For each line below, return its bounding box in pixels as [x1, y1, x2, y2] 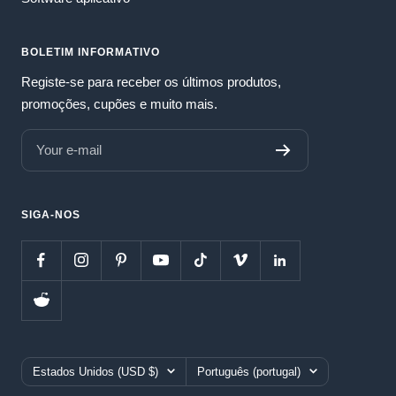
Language [185, 359, 241, 375]
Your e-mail [36, 142, 102, 158]
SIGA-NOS [21, 208, 80, 221]
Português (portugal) [197, 364, 301, 378]
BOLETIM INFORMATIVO [21, 45, 160, 58]
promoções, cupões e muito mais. [21, 95, 217, 111]
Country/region [20, 359, 105, 375]
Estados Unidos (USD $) [33, 364, 158, 378]
